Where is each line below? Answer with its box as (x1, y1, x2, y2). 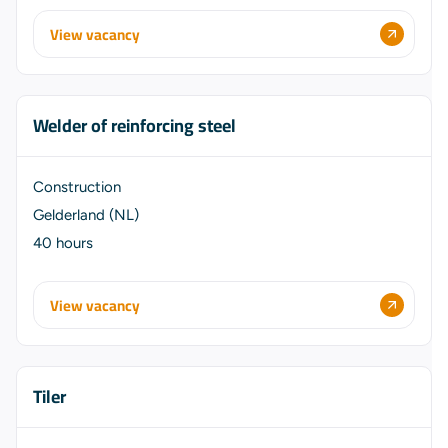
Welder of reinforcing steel (33, 109, 236, 142)
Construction (33, 178, 121, 196)
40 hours (33, 234, 93, 252)
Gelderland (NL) (33, 206, 139, 224)
